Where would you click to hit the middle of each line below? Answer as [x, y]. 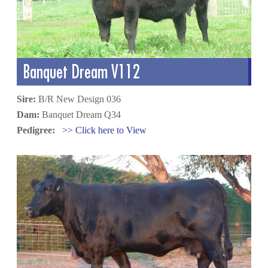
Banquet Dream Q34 [80, 114]
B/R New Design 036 [79, 99]
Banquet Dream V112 [82, 71]
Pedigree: [37, 130]
